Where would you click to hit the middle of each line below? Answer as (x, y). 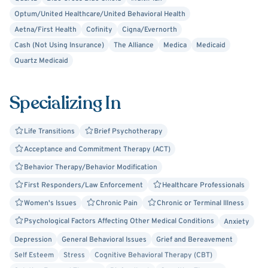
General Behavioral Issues (104, 240)
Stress (74, 255)
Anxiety (237, 222)
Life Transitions (49, 132)
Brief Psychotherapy (128, 132)
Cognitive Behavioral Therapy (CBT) (153, 255)
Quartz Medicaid (41, 61)
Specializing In (65, 103)
